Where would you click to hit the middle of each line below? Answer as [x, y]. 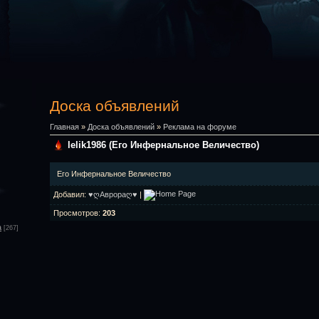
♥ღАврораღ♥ [113, 194]
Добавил [69, 194]
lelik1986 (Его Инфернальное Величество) [163, 145]
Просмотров [76, 213]
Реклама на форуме [200, 127]
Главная [64, 127]
